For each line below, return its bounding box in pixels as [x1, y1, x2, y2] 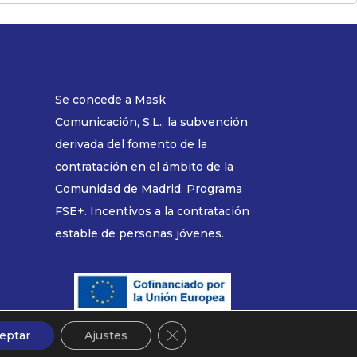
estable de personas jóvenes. [54, 226, 224, 241]
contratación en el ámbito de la [54, 159, 233, 174]
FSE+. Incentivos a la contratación [54, 203, 249, 218]
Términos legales [136, 327, 250, 343]
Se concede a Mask [54, 92, 166, 107]
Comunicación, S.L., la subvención [54, 114, 248, 129]
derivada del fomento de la [54, 136, 207, 151]
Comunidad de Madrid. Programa [54, 181, 242, 196]
